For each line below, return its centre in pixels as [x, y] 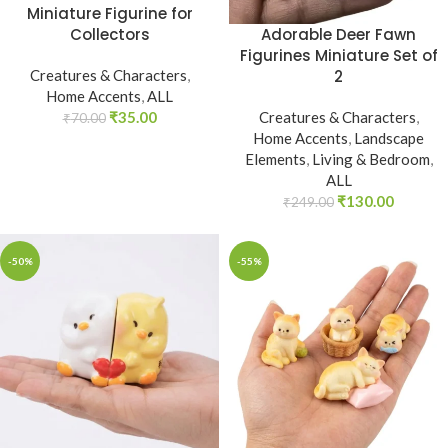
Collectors [109, 35]
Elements [275, 159]
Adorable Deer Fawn [338, 34]
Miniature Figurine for [109, 14]
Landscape [389, 138]
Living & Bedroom [370, 159]
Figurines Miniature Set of [338, 55]
